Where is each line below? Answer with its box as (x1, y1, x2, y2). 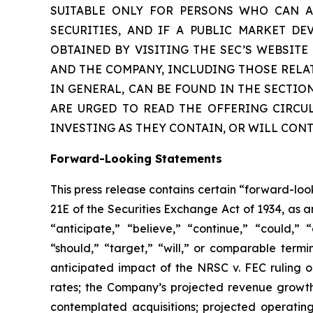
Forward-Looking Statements (50, 151, 222, 166)
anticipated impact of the (50, 260, 197, 275)
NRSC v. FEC (197, 260, 266, 275)
